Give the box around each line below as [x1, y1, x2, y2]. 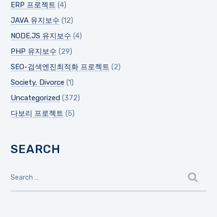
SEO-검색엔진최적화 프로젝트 [11, 62, 110, 71]
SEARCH [11, 142, 61, 156]
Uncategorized [11, 93, 61, 102]
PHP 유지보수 [11, 46, 57, 56]
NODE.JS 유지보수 [11, 31, 72, 40]
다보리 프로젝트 [11, 108, 64, 118]
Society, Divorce [11, 77, 65, 87]
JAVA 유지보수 [11, 15, 60, 25]
